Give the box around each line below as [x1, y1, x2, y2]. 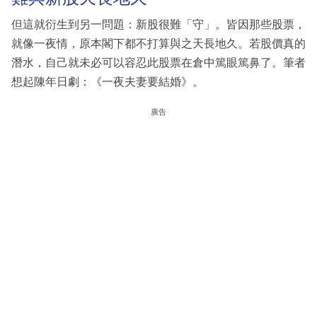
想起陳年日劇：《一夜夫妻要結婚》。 [11, 75, 204, 88]
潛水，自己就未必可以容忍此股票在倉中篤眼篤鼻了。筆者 [11, 56, 306, 69]
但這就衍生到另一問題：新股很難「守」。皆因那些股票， [11, 18, 306, 30]
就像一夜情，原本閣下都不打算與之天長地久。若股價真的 [11, 37, 306, 50]
